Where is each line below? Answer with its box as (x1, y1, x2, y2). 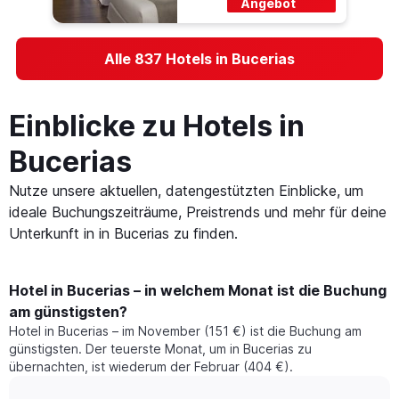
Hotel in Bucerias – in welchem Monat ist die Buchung (9, 281, 387, 300)
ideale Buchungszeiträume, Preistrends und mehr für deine (9, 203, 387, 222)
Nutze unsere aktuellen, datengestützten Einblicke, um (9, 182, 363, 200)
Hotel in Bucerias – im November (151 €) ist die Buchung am (9, 323, 362, 339)
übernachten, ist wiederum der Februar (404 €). (9, 359, 293, 375)
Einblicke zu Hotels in (9, 109, 305, 144)
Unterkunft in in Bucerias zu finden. (9, 224, 238, 243)
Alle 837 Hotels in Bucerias (104, 50, 295, 69)
